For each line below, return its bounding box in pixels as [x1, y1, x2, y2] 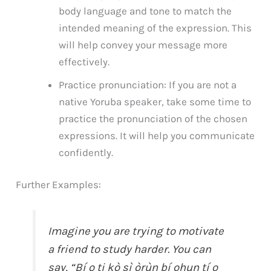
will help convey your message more [59, 38, 228, 51]
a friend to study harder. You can [48, 243, 212, 256]
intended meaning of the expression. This [59, 21, 252, 34]
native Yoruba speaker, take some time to [59, 95, 252, 108]
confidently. [59, 146, 114, 158]
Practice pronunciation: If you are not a [59, 78, 237, 91]
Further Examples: [16, 178, 102, 191]
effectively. [59, 55, 110, 68]
